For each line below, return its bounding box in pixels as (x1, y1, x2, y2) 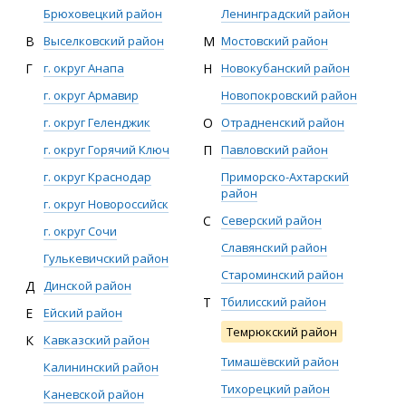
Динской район (43, 277, 131, 294)
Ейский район (43, 304, 122, 321)
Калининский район (43, 359, 159, 375)
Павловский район (221, 141, 328, 158)
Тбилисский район (221, 294, 326, 310)
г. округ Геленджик (43, 114, 150, 130)
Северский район (221, 212, 322, 228)
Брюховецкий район (43, 5, 162, 22)
